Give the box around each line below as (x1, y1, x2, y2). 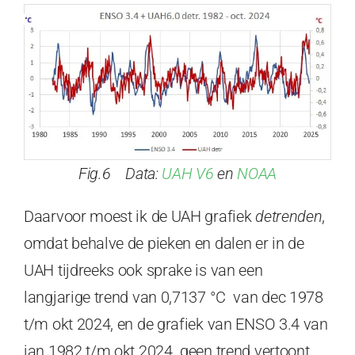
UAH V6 (162, 164, 214, 184)
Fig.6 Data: (78, 164, 162, 184)
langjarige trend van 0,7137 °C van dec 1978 (24, 288, 323, 307)
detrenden (255, 207, 323, 227)
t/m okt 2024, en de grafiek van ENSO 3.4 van (24, 315, 328, 334)
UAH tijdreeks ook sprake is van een (24, 261, 263, 281)
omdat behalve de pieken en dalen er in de (24, 234, 304, 254)
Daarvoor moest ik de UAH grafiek (24, 207, 256, 227)
